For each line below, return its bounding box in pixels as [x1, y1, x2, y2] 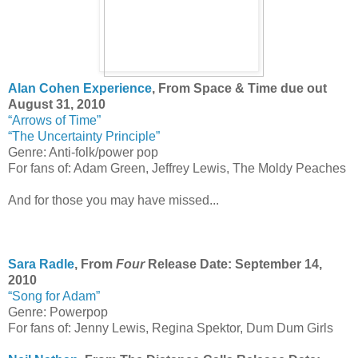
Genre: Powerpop [8, 305, 108, 320]
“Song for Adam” [8, 289, 100, 304]
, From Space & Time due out [152, 82, 327, 96]
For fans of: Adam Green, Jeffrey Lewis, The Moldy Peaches [8, 161, 346, 176]
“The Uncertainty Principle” [8, 129, 160, 144]
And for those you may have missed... [8, 193, 219, 208]
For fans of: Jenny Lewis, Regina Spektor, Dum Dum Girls [8, 321, 333, 336]
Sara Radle [8, 257, 74, 272]
